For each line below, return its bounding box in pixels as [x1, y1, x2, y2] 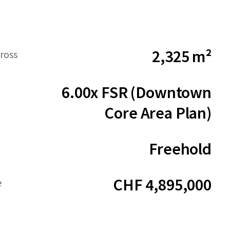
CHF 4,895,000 [113, 175, 212, 195]
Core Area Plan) [104, 103, 212, 123]
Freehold [149, 139, 212, 159]
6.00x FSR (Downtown [62, 82, 212, 103]
